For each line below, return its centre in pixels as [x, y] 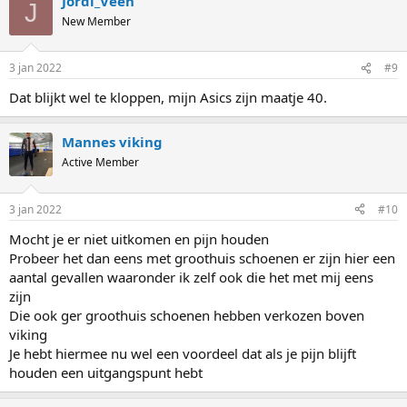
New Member [96, 21]
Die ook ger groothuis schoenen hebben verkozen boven [187, 315]
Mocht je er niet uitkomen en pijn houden [139, 238]
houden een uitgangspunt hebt [106, 372]
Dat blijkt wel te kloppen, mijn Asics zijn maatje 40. [168, 97]
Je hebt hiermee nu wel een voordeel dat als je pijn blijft [183, 353]
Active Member [100, 162]
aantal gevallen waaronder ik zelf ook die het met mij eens [191, 277]
